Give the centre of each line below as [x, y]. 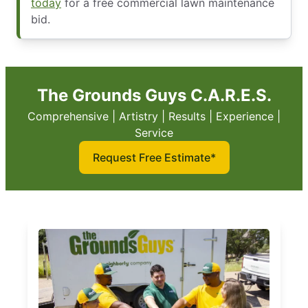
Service [154, 133]
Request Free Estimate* [154, 158]
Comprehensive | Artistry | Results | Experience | [154, 117]
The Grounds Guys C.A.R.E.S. [154, 96]
